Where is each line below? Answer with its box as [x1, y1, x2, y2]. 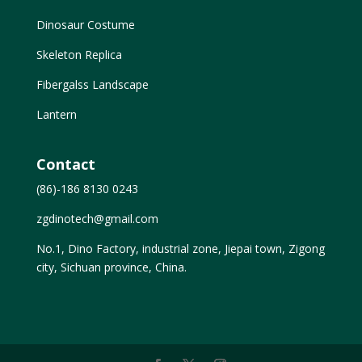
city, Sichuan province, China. [36, 259, 187, 275]
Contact [36, 154, 95, 174]
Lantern [36, 106, 77, 122]
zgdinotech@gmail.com [36, 210, 158, 226]
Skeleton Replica [36, 46, 122, 62]
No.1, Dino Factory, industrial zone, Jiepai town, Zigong [36, 240, 325, 256]
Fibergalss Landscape [36, 76, 149, 92]
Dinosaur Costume [36, 16, 135, 32]
